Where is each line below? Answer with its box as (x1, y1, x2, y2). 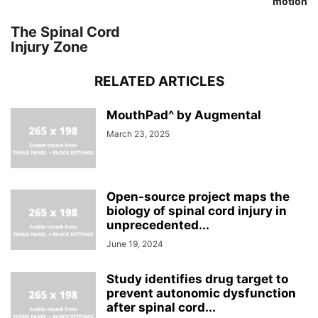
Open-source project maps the (106, 190, 290, 204)
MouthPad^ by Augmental (106, 108, 261, 122)
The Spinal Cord (11, 23, 120, 40)
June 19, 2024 (106, 238, 163, 249)
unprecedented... (106, 218, 209, 232)
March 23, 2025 (106, 128, 170, 139)
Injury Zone (11, 38, 88, 55)
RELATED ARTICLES (94, 73, 224, 89)
